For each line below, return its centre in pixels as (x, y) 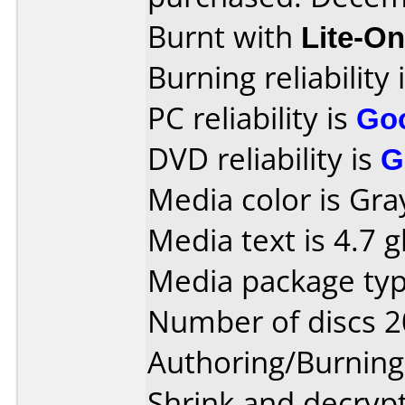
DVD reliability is (264, 159)
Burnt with (224, 37)
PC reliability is (252, 118)
